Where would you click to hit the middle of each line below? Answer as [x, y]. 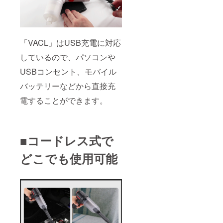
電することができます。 [64, 101]
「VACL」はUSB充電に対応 [70, 43]
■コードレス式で [67, 141]
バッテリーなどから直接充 [68, 86]
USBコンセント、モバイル [68, 72]
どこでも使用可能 [69, 159]
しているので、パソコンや [68, 57]
